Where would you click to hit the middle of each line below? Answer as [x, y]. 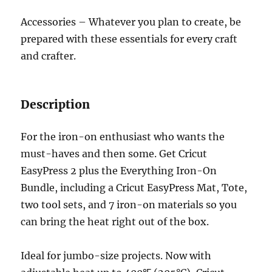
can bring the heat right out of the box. [115, 222]
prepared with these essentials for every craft [129, 39]
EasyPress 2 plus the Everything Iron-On [119, 171]
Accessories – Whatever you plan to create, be [131, 22]
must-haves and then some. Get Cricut [114, 154]
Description [56, 104]
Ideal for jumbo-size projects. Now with [116, 256]
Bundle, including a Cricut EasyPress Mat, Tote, [134, 188]
